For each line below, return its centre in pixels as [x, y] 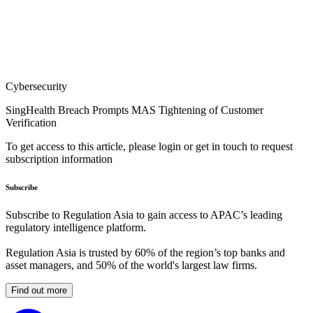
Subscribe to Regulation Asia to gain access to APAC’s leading [144, 215]
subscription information [59, 159]
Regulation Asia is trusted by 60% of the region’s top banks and [145, 253]
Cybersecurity [36, 87]
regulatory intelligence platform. [76, 228]
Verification [31, 123]
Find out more [39, 291]
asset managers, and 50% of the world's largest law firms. [131, 265]
